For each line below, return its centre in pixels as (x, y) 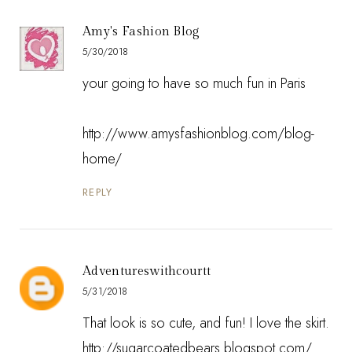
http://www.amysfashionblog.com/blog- (198, 134)
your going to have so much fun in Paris (194, 84)
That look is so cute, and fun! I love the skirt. (206, 323)
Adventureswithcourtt (147, 271)
